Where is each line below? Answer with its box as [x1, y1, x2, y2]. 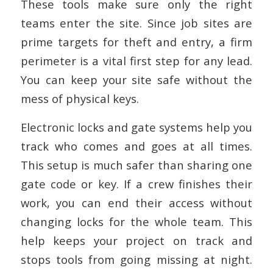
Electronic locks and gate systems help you [20, 119, 253, 135]
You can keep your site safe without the [20, 72, 253, 88]
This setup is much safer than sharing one [20, 157, 253, 173]
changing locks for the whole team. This [20, 214, 253, 230]
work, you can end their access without [20, 195, 253, 211]
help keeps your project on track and [20, 233, 253, 249]
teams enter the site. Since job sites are [20, 15, 253, 31]
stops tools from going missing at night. [20, 252, 253, 268]
